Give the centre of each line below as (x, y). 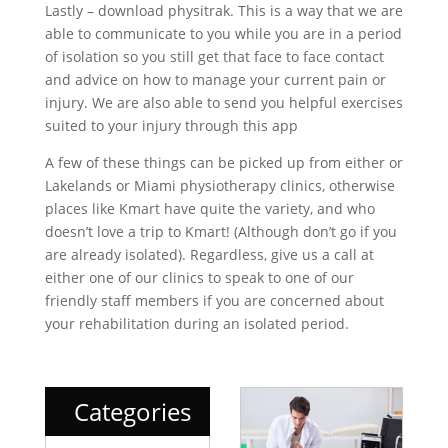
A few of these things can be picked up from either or (223, 162)
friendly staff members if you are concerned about (214, 300)
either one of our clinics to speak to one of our (199, 277)
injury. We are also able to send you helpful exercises (223, 102)
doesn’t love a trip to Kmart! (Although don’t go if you (220, 231)
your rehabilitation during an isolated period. (196, 323)
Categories (132, 411)
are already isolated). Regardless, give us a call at (209, 254)
